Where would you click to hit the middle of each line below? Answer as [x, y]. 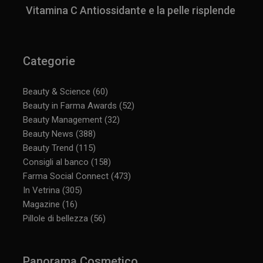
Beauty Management [63, 119]
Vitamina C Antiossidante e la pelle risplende [131, 11]
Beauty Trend [48, 148]
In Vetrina [42, 190]
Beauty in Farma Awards [70, 105]
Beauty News [48, 134]
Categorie [49, 61]
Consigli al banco [56, 162]
